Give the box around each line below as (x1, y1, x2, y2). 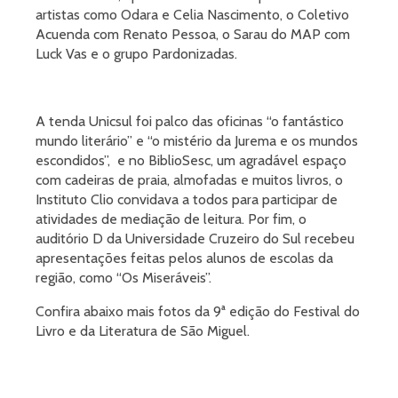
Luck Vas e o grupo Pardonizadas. (36, 45, 237, 63)
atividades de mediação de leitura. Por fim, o (36, 211, 306, 228)
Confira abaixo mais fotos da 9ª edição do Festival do (36, 303, 360, 321)
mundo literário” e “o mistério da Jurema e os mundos (36, 132, 358, 150)
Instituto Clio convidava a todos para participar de (36, 191, 338, 209)
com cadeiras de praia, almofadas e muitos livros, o (36, 171, 343, 189)
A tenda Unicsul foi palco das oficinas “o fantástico (36, 113, 344, 131)
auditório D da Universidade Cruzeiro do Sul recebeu (36, 230, 354, 248)
